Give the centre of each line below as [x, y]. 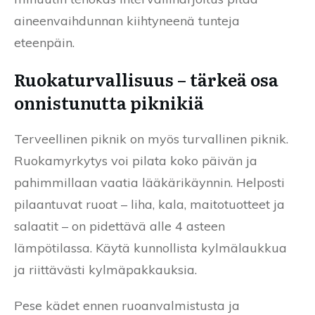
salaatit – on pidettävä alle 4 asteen [120, 226]
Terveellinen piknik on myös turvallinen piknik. [151, 139]
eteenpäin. [44, 42]
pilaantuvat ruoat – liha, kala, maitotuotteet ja [149, 204]
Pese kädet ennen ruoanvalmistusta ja [127, 305]
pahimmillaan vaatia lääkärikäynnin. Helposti [149, 182]
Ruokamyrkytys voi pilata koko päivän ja [136, 160]
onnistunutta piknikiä [109, 102]
